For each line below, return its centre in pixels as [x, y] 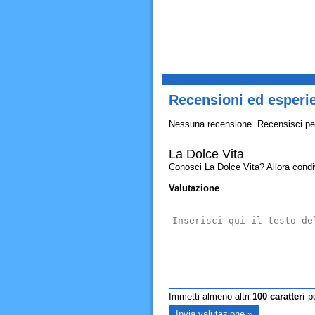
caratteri [286, 296]
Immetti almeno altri [210, 296]
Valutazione [194, 188]
